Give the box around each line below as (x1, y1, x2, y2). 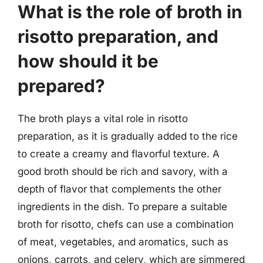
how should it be (18, 50, 159, 72)
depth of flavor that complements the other (18, 183, 221, 195)
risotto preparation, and (18, 26, 218, 47)
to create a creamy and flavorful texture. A (18, 148, 220, 160)
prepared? (18, 75, 105, 96)
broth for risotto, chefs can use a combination (18, 218, 234, 230)
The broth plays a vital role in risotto (18, 113, 188, 124)
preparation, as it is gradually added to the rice (18, 130, 238, 142)
